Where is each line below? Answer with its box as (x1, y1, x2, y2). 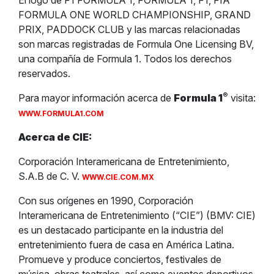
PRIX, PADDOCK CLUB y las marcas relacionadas (18, 23, 240, 35)
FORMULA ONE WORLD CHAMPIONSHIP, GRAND (18, 9, 251, 21)
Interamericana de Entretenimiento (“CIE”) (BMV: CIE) (18, 209, 256, 221)
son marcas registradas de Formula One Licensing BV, (18, 38, 254, 50)
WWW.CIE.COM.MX (82, 172, 154, 182)
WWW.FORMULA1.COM (18, 109, 104, 118)
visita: (228, 92, 256, 104)
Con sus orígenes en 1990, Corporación (18, 194, 193, 207)
